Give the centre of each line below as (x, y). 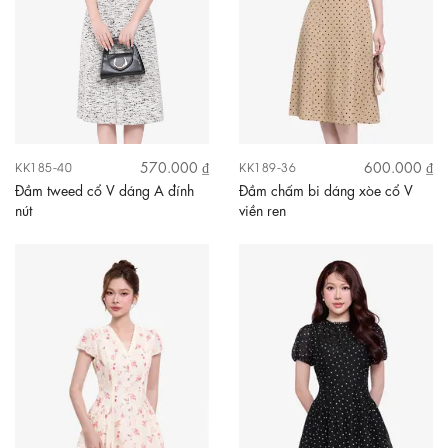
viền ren (262, 209)
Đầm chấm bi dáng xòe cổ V (326, 189)
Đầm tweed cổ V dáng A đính (104, 189)
